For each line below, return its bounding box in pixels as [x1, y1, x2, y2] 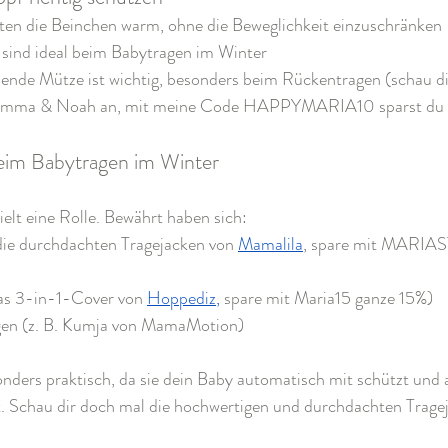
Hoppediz [147, 285, 216, 312]
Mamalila [238, 231, 303, 258]
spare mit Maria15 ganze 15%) [220, 285, 433, 312]
